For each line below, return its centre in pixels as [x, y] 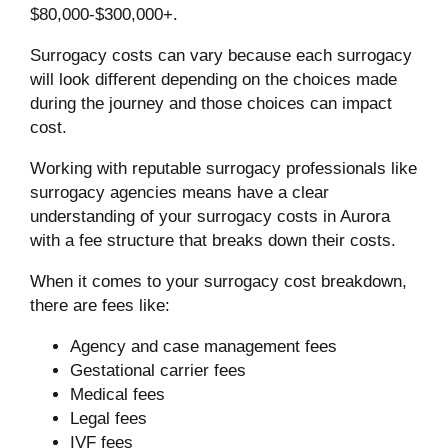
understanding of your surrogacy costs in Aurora [209, 216]
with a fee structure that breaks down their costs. [212, 240]
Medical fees [117, 394]
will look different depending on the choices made [213, 79]
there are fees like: [99, 305]
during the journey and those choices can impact [210, 103]
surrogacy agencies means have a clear [179, 192]
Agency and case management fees [203, 346]
